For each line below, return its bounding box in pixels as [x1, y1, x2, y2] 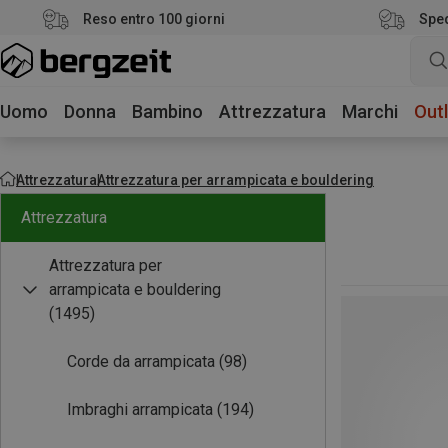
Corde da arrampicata [67, 352, 215, 371]
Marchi [342, 101, 398, 122]
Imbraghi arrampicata [67, 400, 213, 419]
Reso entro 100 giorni [83, 11, 225, 27]
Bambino [132, 101, 203, 122]
